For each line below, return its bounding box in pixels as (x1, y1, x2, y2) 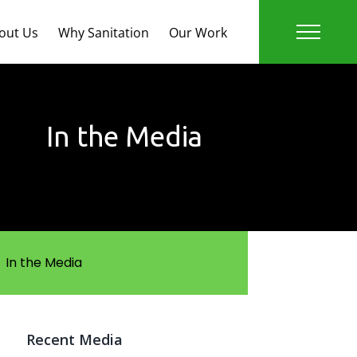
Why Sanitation (58, 24, 149, 41)
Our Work (169, 24, 227, 41)
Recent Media (25, 329, 123, 349)
